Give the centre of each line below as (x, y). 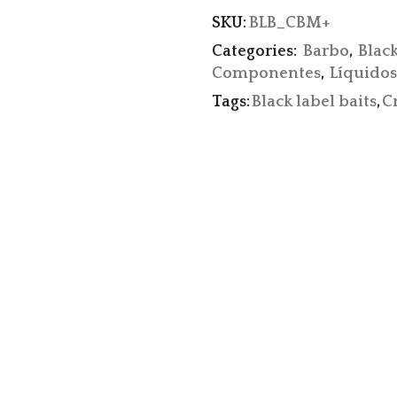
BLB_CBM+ (290, 23)
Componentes (266, 74)
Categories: (256, 51)
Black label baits (314, 102)
